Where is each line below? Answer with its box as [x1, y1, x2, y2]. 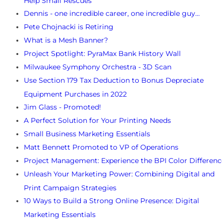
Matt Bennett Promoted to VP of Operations [24, 143, 178, 152]
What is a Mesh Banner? [24, 36, 108, 45]
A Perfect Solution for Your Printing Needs [24, 116, 171, 125]
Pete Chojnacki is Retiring [24, 22, 113, 32]
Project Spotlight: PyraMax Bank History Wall [24, 49, 181, 58]
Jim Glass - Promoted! [24, 103, 101, 112]
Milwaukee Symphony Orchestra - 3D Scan [24, 62, 171, 72]
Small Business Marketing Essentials [24, 129, 150, 139]
